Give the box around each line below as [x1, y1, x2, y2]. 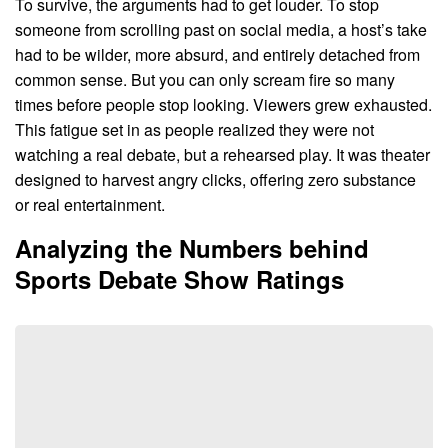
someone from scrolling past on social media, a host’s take [15, 17, 427, 41]
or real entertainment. [15, 192, 165, 216]
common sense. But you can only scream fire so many [15, 67, 395, 91]
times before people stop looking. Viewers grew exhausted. [15, 92, 432, 116]
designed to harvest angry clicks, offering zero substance [15, 167, 416, 191]
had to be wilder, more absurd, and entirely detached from [15, 42, 420, 66]
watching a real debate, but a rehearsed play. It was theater [15, 142, 430, 166]
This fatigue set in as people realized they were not [15, 117, 374, 141]
